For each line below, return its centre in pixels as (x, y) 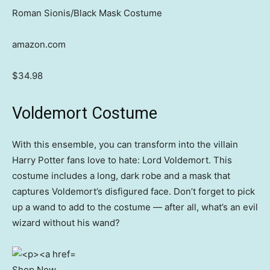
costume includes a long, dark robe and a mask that (121, 176)
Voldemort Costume (85, 114)
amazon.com (39, 45)
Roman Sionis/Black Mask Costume (87, 13)
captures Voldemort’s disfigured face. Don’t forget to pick (133, 192)
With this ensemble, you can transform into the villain (125, 145)
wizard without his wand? (66, 223)
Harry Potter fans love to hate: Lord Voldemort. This (122, 160)
